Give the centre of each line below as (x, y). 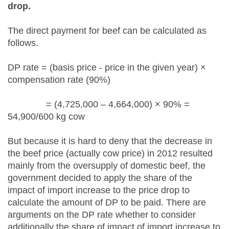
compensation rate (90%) (59, 80)
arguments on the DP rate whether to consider (102, 215)
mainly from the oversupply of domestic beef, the (107, 166)
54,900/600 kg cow (46, 117)
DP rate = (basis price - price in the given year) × (107, 67)
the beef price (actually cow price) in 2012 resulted (110, 153)
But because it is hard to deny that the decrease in (110, 141)
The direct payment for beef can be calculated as (107, 31)
